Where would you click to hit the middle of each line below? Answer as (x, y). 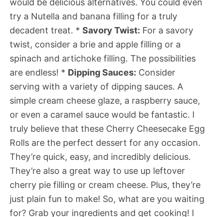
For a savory (167, 31)
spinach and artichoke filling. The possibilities (103, 59)
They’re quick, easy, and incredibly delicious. (100, 157)
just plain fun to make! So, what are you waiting (107, 199)
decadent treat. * (46, 31)
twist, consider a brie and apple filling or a (95, 45)
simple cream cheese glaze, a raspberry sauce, (105, 101)
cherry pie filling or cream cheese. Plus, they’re (105, 185)
